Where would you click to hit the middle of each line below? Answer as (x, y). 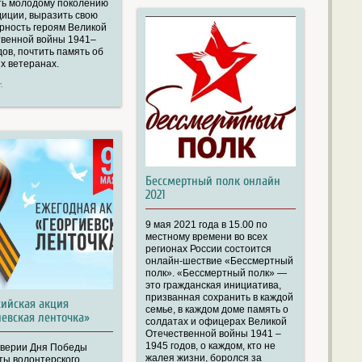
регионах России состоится (208, 249)
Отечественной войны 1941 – (213, 334)
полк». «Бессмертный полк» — (216, 274)
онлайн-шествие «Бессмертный (219, 261)
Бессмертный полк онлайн (213, 181)
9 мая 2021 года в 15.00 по (206, 225)
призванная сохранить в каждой (219, 298)
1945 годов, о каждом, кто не (210, 346)
